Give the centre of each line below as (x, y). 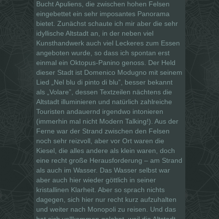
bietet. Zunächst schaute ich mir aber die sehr (107, 23)
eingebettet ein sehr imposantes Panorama (103, 13)
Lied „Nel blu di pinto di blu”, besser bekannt (104, 82)
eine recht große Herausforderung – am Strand (109, 160)
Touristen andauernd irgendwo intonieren (100, 111)
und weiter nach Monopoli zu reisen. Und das (106, 209)
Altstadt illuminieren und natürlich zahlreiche (104, 101)
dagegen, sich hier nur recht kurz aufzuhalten (106, 199)
